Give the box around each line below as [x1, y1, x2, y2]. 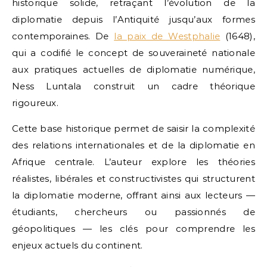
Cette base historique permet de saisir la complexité [12, 123, 255, 134]
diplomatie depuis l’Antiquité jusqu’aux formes [12, 14, 255, 25]
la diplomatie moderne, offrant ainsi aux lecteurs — [12, 190, 255, 201]
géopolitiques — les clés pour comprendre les [12, 223, 255, 234]
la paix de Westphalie [114, 30, 221, 42]
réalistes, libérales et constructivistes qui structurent [12, 173, 255, 184]
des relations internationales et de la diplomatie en [12, 139, 255, 151]
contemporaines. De [12, 30, 114, 42]
